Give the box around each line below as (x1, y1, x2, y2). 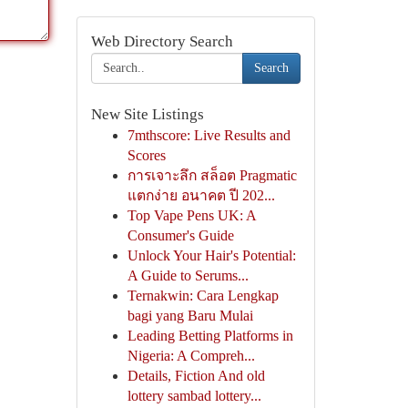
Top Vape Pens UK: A (127, 208, 256, 223)
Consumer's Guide (127, 228, 234, 243)
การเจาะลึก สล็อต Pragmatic (127, 168, 297, 183)
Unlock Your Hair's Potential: (127, 248, 296, 263)
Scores (127, 148, 166, 163)
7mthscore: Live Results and (127, 127, 291, 143)
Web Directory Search (90, 33, 233, 50)
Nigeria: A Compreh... (127, 348, 255, 363)
